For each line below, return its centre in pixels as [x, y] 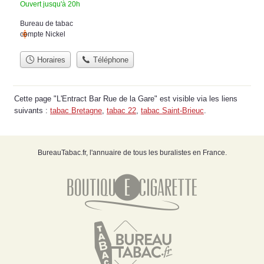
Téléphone [110, 60]
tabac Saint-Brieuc [172, 110]
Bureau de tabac [47, 23]
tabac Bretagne [76, 110]
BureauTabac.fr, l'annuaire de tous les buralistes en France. [132, 152]
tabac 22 [121, 110]
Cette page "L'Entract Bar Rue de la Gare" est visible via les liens [126, 98]
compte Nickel [43, 34]
